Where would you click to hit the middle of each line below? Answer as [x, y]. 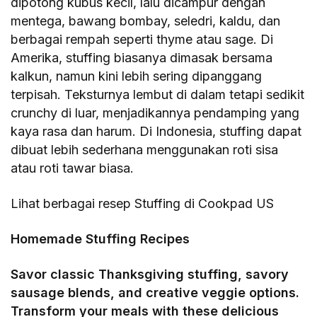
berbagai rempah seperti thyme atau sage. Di [142, 40]
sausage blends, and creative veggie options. [155, 293]
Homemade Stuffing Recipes [100, 239]
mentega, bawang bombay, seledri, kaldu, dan [146, 21]
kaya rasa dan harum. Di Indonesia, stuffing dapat [156, 132]
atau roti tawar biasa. [73, 168]
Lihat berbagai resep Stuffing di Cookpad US [143, 204]
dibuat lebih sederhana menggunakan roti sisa [145, 150]
